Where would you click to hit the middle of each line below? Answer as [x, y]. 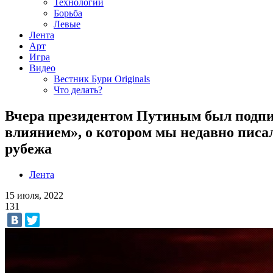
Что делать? [78, 90]
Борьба [68, 13]
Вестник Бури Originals [102, 79]
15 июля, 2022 [34, 195]
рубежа [28, 148]
